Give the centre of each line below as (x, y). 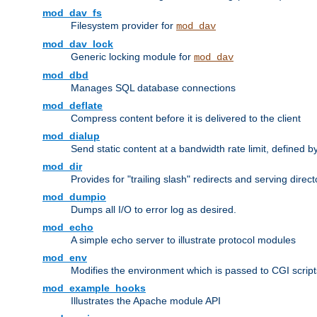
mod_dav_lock (78, 44)
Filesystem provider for (123, 26)
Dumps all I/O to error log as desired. (154, 210)
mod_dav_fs (72, 13)
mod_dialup (71, 136)
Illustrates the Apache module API (146, 301)
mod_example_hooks (94, 288)
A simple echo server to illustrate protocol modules (183, 240)
